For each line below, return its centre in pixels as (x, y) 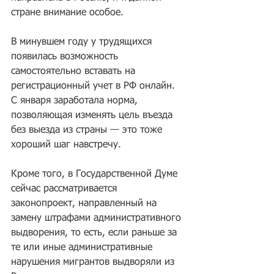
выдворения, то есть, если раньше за (95, 233)
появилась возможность (66, 57)
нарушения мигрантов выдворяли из (94, 262)
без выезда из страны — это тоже (88, 130)
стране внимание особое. (67, 13)
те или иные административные (83, 248)
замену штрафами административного (98, 218)
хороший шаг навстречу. (66, 145)
